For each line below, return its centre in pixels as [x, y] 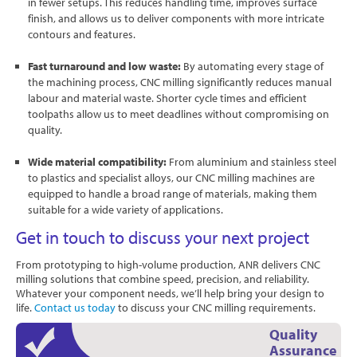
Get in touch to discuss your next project [163, 237]
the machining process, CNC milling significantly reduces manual [180, 82]
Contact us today [76, 307]
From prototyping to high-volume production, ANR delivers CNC [168, 264]
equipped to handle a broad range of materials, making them [173, 193]
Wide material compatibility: [98, 161]
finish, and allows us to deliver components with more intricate [176, 18]
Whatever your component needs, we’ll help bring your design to [170, 293]
